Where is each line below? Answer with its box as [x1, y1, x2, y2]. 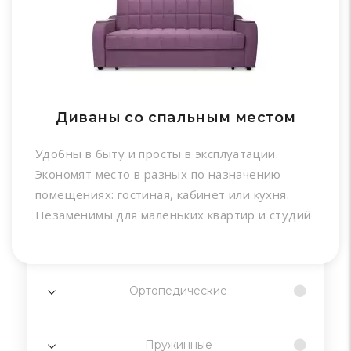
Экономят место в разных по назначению [35, 165, 281, 182]
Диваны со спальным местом [55, 108, 296, 126]
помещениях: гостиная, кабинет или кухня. [35, 186, 289, 202]
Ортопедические [129, 283, 227, 298]
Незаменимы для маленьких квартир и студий [35, 206, 312, 223]
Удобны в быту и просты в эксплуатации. [35, 145, 279, 161]
